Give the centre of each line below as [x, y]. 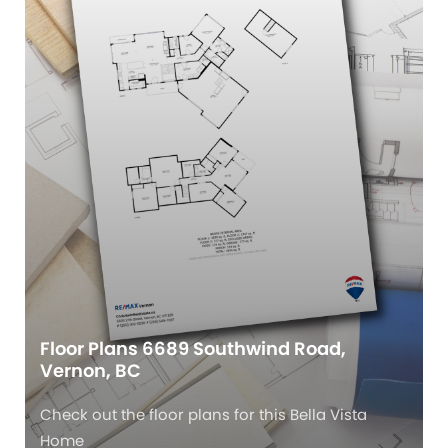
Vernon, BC [90, 371]
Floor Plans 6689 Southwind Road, [193, 349]
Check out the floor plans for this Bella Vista [203, 415]
